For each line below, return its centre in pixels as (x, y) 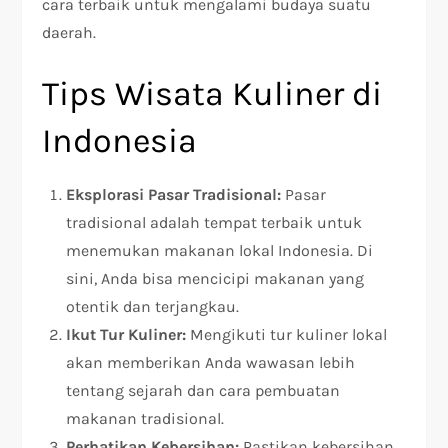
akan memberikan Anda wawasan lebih (211, 363)
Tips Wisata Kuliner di (212, 94)
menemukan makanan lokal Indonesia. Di (220, 251)
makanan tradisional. (145, 419)
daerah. (69, 33)
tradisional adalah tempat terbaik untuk (214, 223)
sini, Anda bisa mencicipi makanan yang (215, 279)
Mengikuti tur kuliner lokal (287, 335)
